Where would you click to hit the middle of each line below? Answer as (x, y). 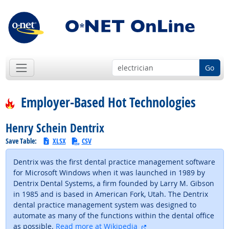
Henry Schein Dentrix (55, 128)
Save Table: (22, 141)
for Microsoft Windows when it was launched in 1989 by (109, 172)
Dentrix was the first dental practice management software (114, 162)
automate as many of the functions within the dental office (113, 215)
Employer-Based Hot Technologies (107, 102)
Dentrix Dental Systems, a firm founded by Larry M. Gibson (113, 183)
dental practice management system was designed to (105, 204)
